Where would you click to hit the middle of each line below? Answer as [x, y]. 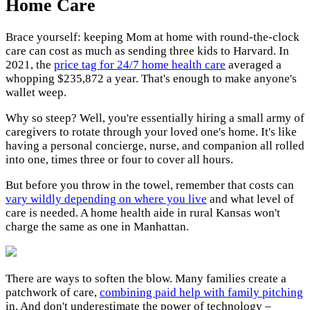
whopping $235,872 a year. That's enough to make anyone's [151, 79]
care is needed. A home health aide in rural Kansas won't [143, 213]
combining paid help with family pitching [201, 293]
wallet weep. [36, 93]
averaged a [254, 65]
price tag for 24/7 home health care [140, 65]
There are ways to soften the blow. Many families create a [146, 279]
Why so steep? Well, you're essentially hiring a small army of [155, 118]
